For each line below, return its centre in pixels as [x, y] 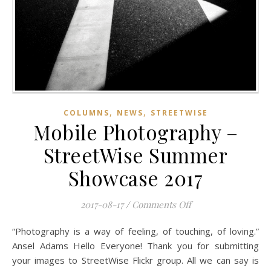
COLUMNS [86, 113]
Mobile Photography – [135, 132]
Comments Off [161, 205]
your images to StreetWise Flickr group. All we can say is [135, 260]
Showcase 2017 [135, 178]
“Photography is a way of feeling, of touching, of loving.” [17, 231]
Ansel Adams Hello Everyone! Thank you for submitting [135, 246]
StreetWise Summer [135, 155]
